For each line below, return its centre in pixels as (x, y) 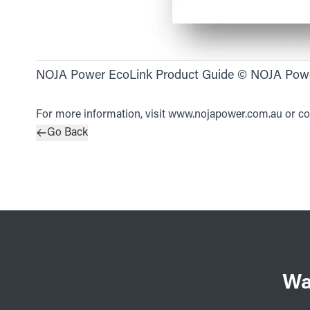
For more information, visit (102, 115)
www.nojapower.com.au (225, 115)
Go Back (67, 133)
